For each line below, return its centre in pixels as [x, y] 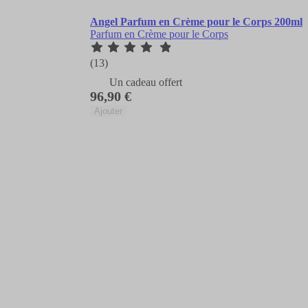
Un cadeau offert [146, 82]
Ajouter [108, 111]
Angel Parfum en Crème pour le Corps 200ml [196, 22]
